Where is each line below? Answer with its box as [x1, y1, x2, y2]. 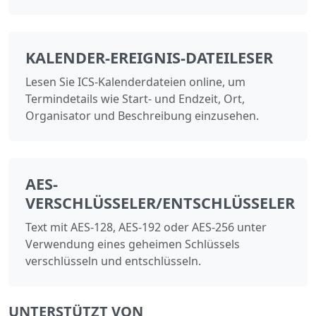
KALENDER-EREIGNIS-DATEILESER [25, 47, 273, 68]
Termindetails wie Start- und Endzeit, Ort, [25, 90, 245, 107]
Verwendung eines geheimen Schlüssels [25, 236, 240, 252]
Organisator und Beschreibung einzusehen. [25, 107, 259, 123]
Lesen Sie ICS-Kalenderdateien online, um [25, 73, 245, 90]
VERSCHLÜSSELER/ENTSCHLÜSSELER [25, 192, 295, 213]
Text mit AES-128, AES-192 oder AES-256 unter [25, 219, 267, 235]
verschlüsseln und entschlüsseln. [25, 253, 201, 269]
